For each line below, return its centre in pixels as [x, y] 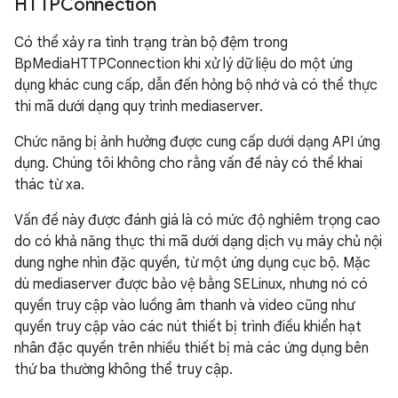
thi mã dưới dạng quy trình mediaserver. [139, 107]
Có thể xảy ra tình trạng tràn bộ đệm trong [151, 43]
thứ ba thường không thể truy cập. [123, 370]
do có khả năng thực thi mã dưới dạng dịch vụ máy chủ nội [198, 242]
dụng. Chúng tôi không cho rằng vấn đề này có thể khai [188, 163]
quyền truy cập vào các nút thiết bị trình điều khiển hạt [188, 327]
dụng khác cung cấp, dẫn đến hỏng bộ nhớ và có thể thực [196, 85]
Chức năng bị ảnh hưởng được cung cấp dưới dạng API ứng [197, 142]
